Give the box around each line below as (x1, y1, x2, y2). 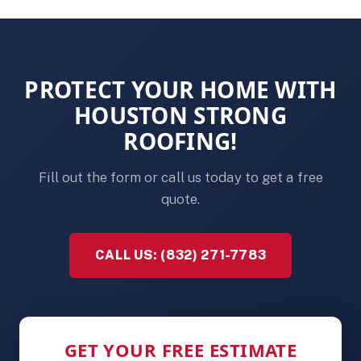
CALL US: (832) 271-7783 (94, 247, 267, 263)
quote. (161, 191, 200, 207)
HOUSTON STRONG (74, 100, 287, 131)
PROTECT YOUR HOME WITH (24, 74, 337, 105)
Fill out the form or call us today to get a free (38, 169, 323, 185)
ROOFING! (123, 126, 238, 156)
